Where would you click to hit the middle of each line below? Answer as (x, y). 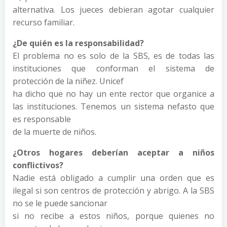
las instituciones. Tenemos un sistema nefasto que (113, 106)
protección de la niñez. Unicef (68, 81)
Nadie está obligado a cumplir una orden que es (113, 178)
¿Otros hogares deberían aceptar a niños (113, 152)
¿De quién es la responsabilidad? (78, 43)
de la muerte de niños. (54, 131)
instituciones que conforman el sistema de (113, 68)
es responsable (42, 119)
